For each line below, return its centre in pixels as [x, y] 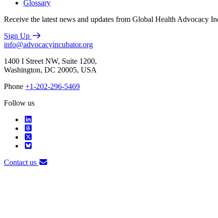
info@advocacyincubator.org [48, 45]
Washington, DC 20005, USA [50, 70]
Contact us [21, 163]
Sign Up [18, 36]
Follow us [19, 103]
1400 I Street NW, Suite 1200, [50, 61]
